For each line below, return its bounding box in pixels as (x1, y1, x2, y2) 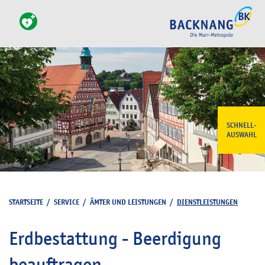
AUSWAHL (226, 130, 257, 140)
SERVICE (54, 197, 79, 207)
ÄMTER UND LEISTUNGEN (90, 197, 166, 207)
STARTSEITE (9, 197, 43, 207)
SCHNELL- (226, 121, 257, 130)
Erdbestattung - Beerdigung (9, 227, 221, 250)
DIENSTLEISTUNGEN (177, 197, 238, 207)
